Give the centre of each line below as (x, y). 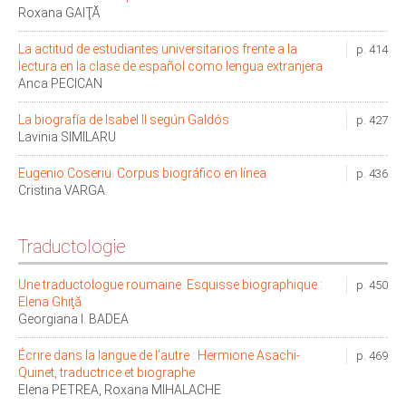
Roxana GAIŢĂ (59, 12)
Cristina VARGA (62, 190)
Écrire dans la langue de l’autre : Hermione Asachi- (159, 355)
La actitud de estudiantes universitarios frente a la (158, 48)
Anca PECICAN (60, 83)
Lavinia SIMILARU (67, 136)
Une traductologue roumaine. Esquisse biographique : (170, 284)
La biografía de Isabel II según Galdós (124, 119)
